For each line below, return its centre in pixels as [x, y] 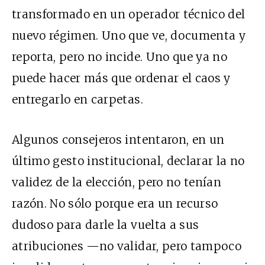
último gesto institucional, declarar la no [128, 161]
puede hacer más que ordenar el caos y [121, 78]
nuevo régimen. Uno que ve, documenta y [129, 35]
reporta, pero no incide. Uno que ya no [119, 56]
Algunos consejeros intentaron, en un [118, 139]
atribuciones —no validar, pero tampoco [127, 246]
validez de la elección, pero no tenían [117, 182]
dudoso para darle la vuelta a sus [106, 224]
